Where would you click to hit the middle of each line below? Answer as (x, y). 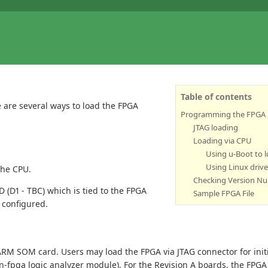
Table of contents (216, 97)
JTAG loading (216, 128)
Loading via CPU (223, 141)
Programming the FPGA (223, 115)
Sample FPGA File (224, 194)
